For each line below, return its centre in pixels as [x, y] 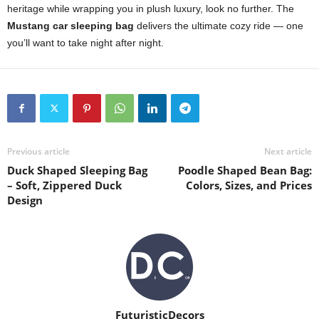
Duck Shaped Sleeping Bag [77, 170]
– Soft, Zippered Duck [64, 185]
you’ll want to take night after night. [85, 43]
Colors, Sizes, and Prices [249, 185]
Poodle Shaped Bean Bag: [245, 170]
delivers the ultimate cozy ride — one [219, 26]
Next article [288, 151]
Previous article [38, 151]
